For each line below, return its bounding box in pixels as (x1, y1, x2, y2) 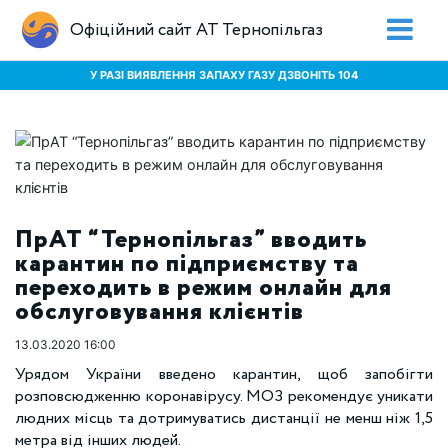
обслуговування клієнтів (15, 295, 304, 330)
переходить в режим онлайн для (15, 271, 392, 306)
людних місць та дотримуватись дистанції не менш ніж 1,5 (15, 407, 433, 430)
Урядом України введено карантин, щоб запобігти (15, 363, 433, 386)
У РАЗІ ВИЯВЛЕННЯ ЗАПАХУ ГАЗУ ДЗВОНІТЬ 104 (90, 67, 358, 82)
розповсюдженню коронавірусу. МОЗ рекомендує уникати (15, 385, 433, 408)
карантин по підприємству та (15, 247, 359, 282)
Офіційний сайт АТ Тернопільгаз (70, 17, 323, 43)
